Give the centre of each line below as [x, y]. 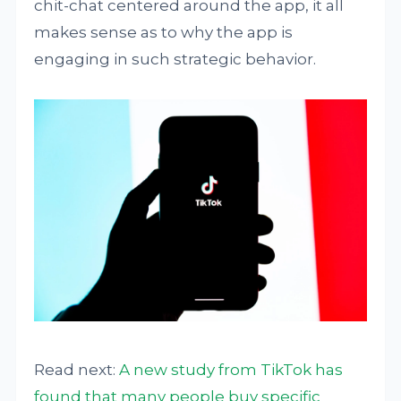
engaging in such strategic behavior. [175, 59]
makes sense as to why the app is [164, 32]
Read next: [77, 369]
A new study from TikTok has [231, 369]
